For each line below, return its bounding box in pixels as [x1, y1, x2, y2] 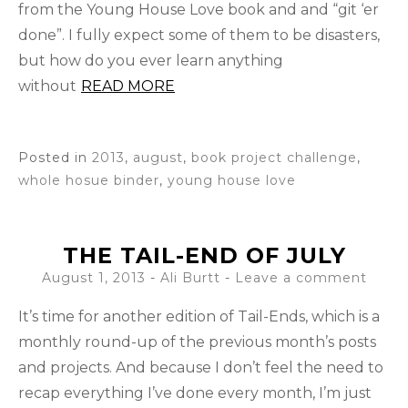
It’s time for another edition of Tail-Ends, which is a [18, 308, 380, 326]
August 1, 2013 [41, 270, 146, 287]
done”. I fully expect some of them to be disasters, [18, 26, 380, 45]
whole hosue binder [18, 172, 159, 189]
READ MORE [81, 77, 175, 96]
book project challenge [191, 149, 357, 167]
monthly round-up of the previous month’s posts [18, 333, 376, 352]
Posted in [18, 149, 92, 167]
